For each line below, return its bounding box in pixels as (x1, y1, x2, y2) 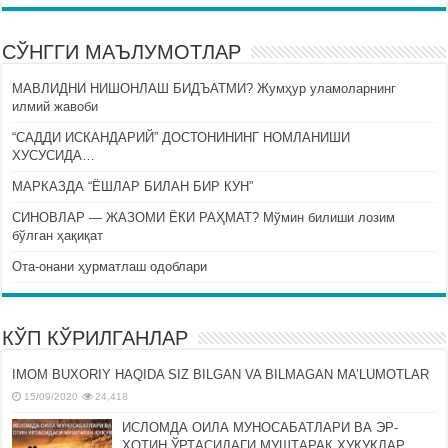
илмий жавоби (12, 98, 99, 114)
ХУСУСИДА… (12, 147, 96, 163)
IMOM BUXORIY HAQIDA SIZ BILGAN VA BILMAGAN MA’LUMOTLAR (12, 366, 430, 382)
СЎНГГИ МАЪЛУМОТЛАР (2, 40, 242, 63)
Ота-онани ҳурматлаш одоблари (12, 258, 208, 274)
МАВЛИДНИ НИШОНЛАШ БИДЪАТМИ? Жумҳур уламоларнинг (12, 80, 397, 96)
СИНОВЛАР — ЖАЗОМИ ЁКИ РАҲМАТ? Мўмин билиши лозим (12, 209, 396, 225)
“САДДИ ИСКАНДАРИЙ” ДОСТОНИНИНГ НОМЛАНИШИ (12, 129, 351, 145)
